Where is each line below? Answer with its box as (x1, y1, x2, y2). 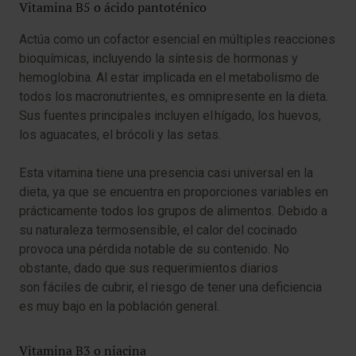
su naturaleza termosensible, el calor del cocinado (19, 222, 297, 238)
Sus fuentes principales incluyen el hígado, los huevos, (19, 108, 321, 124)
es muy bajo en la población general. (19, 299, 222, 315)
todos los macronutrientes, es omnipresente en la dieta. (19, 89, 328, 105)
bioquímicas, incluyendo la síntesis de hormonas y (19, 51, 298, 67)
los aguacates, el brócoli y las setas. (19, 127, 224, 143)
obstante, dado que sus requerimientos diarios (19, 261, 278, 277)
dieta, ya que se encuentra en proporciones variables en (19, 184, 328, 200)
